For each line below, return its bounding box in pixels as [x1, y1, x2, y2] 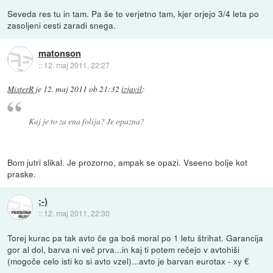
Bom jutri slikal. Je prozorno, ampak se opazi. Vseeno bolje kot [7, 155, 248, 168]
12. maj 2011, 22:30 [43, 208, 110, 219]
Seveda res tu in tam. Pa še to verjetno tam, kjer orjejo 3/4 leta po [7, 7, 260, 20]
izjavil [121, 83, 143, 95]
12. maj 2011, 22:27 [43, 59, 110, 70]
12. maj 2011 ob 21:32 [43, 83, 120, 95]
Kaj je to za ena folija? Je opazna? [28, 115, 144, 127]
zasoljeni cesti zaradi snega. [7, 19, 116, 32]
